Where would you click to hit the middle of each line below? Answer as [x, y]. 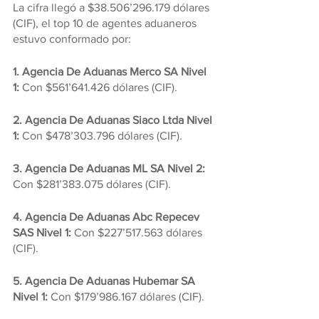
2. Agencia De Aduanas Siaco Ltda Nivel [114, 120]
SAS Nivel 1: [43, 233]
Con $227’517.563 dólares [140, 233]
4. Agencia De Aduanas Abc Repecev [108, 217]
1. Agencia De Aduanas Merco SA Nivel [111, 72]
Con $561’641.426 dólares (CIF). [98, 88]
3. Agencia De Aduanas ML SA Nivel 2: [109, 169]
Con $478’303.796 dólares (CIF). [101, 136]
